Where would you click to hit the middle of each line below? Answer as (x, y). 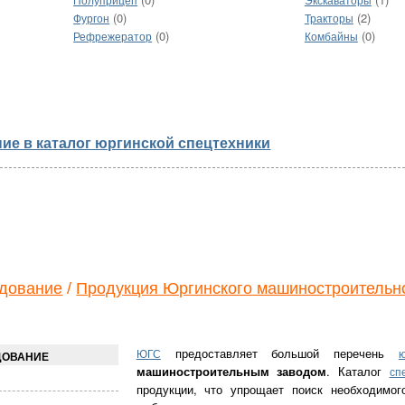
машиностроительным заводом (231, 371)
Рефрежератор (113, 38)
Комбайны (331, 38)
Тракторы (329, 19)
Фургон (92, 19)
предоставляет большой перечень (279, 353)
